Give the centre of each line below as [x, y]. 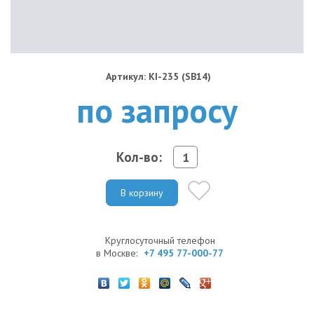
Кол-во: [139, 157]
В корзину [142, 192]
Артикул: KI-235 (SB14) [158, 76]
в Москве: [118, 253]
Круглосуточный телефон [160, 240]
